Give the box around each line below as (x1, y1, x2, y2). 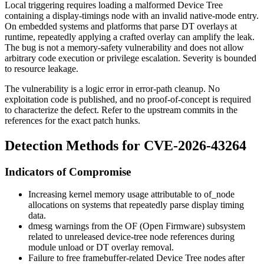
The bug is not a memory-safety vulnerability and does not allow (5, 42, 244, 52)
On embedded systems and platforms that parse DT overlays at (5, 21, 237, 31)
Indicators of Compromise (5, 165, 131, 178)
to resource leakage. (5, 63, 78, 74)
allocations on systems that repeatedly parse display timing (28, 200, 244, 210)
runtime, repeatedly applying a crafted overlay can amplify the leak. (5, 31, 255, 42)
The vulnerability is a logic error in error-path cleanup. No (5, 83, 220, 94)
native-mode (190, 10, 236, 21)
